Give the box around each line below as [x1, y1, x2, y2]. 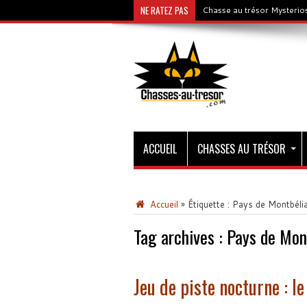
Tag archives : [133, 223, 227, 250]
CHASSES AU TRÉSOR [197, 140, 286, 157]
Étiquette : [187, 198, 232, 210]
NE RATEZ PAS [140, 3, 188, 17]
